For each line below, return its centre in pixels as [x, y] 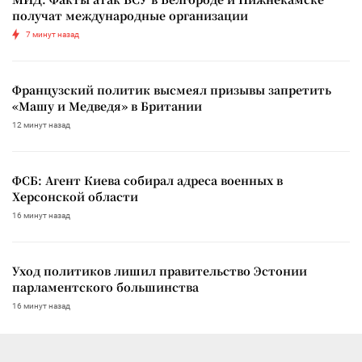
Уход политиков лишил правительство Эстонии [160, 270]
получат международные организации [130, 15]
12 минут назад [41, 124]
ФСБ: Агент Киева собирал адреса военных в [147, 180]
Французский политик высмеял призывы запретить [172, 89]
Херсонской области [75, 196]
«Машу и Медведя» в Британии [107, 105]
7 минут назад [53, 34]
